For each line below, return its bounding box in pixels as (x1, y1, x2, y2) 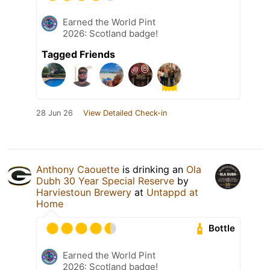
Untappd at (146, 186, 198, 198)
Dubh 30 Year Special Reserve (36, 174, 174, 187)
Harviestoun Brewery (36, 186, 131, 198)
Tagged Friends (42, 48, 115, 60)
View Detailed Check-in (83, 108, 167, 118)
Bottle (209, 222, 236, 234)
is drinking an (119, 163, 186, 175)
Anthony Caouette (36, 163, 119, 175)
